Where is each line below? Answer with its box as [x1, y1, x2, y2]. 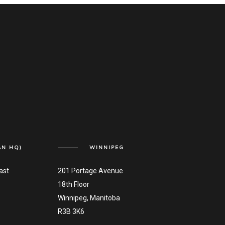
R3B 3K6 [57, 207, 84, 215]
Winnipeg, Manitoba [57, 194, 120, 202]
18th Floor [57, 180, 89, 188]
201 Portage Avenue [57, 167, 123, 175]
